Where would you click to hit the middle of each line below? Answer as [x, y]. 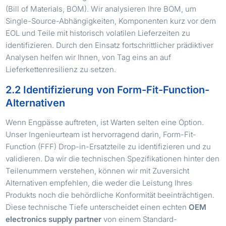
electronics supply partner [54, 219]
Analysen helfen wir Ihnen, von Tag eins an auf [89, 57]
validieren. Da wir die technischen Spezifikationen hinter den [113, 158]
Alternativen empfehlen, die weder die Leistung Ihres [99, 183]
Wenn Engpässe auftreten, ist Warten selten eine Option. [105, 122]
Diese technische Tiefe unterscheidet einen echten [97, 207]
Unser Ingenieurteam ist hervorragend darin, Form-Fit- [101, 134]
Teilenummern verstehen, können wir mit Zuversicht [98, 171]
